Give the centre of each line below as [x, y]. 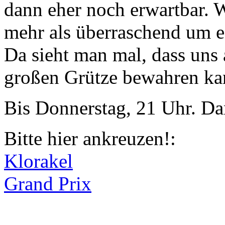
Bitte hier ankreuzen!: [92, 139]
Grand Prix [48, 184]
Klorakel [38, 161]
